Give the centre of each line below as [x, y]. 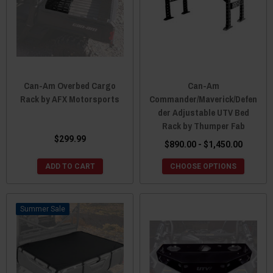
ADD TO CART [70, 166]
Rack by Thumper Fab [203, 126]
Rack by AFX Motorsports [70, 99]
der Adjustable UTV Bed [203, 112]
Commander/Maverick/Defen [203, 99]
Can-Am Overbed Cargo [70, 85]
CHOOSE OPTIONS [203, 166]
